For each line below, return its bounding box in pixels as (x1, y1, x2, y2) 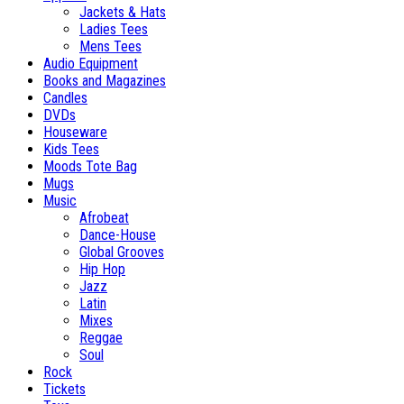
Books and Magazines (43, 72, 166, 90)
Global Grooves (79, 243, 164, 262)
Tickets (43, 381, 86, 399)
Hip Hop (79, 261, 125, 279)
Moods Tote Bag (43, 158, 137, 176)
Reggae (79, 329, 123, 347)
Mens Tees (79, 38, 142, 56)
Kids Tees (43, 141, 99, 159)
